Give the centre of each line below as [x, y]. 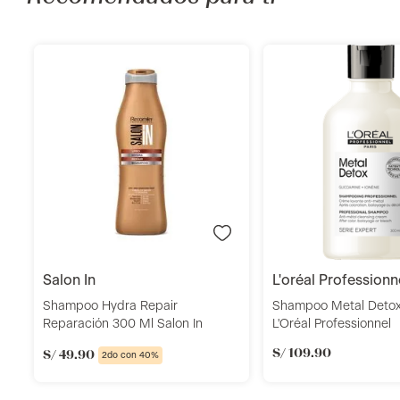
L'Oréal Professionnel [331, 325]
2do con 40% [130, 356]
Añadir [152, 172]
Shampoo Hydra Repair [110, 307]
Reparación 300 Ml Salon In [122, 325]
